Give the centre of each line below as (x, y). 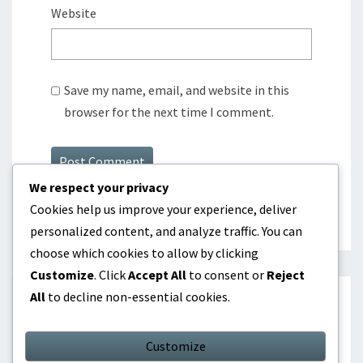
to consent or (226, 275)
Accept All (157, 275)
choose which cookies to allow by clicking (144, 253)
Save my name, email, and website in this (177, 90)
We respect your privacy (99, 187)
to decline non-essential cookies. (138, 297)
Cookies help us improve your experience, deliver (163, 209)
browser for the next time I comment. (169, 111)
